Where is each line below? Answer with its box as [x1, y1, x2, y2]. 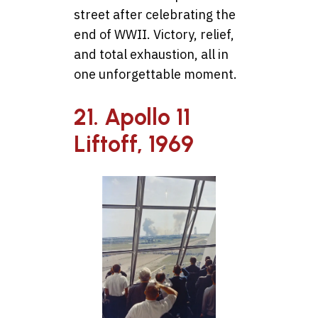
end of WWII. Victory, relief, [74, 26, 234, 43]
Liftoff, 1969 [74, 130, 194, 158]
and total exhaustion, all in [74, 46, 229, 63]
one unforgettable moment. [74, 66, 237, 83]
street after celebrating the [74, 6, 236, 23]
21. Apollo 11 [74, 103, 190, 131]
